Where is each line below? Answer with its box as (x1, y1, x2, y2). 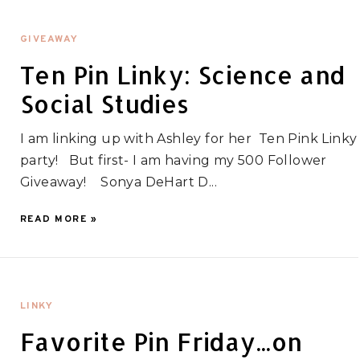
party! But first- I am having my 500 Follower (19, 153, 327, 169)
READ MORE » (19, 213, 98, 227)
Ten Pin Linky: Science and (19, 59, 346, 91)
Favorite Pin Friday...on (19, 326, 303, 358)
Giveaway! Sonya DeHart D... (19, 174, 217, 190)
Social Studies (19, 88, 190, 120)
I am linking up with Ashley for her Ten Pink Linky (19, 131, 358, 147)
